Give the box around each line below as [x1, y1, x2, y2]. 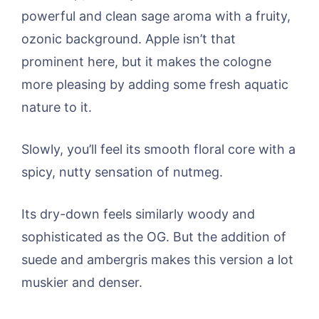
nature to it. [21, 100, 92, 115]
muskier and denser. [21, 275, 142, 291]
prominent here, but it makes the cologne [21, 54, 271, 70]
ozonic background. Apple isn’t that [21, 31, 236, 47]
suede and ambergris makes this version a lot [21, 252, 293, 268]
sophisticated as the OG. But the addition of [21, 229, 286, 245]
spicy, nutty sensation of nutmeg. [21, 164, 223, 180]
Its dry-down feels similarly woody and [21, 206, 255, 222]
